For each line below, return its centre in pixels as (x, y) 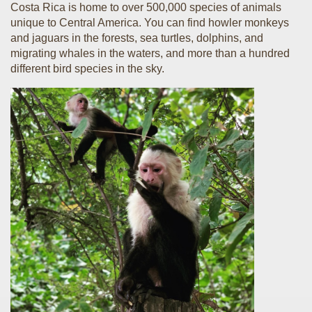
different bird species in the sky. (87, 69)
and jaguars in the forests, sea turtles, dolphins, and (137, 38)
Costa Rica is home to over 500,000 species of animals (146, 7)
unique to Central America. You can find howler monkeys (150, 23)
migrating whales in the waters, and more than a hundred (150, 53)
